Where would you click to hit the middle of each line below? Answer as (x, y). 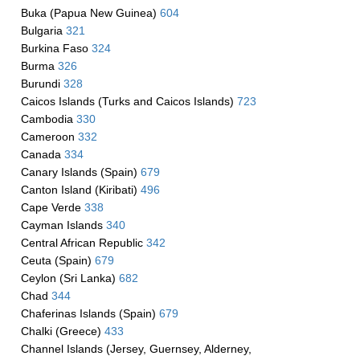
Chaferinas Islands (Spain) (90, 313)
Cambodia (48, 119)
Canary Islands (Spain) (80, 172)
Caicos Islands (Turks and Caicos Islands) (129, 101)
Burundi (42, 84)
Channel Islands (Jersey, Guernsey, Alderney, (136, 349)
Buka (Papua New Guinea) (90, 13)
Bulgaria (43, 31)
